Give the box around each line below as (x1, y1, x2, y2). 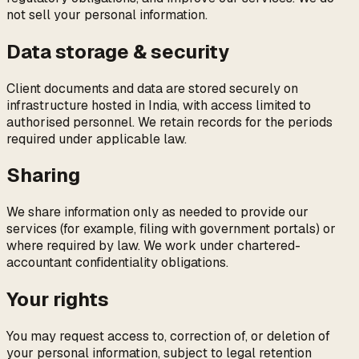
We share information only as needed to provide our (6, 204, 309, 221)
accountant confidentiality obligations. (6, 254, 228, 272)
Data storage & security (6, 38, 229, 64)
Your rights (6, 287, 109, 313)
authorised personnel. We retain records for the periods (6, 113, 333, 131)
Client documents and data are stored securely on (6, 79, 298, 97)
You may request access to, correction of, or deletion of (6, 328, 330, 345)
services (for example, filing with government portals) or (6, 220, 336, 238)
